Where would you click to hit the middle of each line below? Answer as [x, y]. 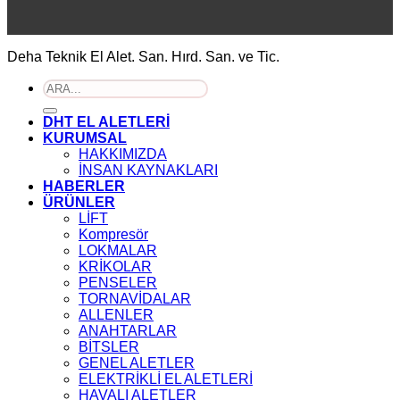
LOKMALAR [118, 250]
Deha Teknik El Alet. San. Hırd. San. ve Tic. [143, 56]
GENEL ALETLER [137, 362]
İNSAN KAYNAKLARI [148, 170]
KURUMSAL [85, 137]
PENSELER [118, 282]
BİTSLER [109, 346]
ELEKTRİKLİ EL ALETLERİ [166, 379]
